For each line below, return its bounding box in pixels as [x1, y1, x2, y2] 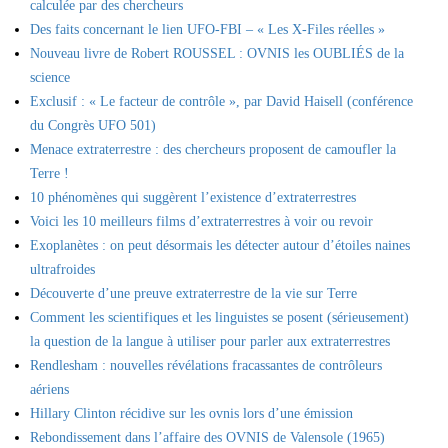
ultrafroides [30, 262, 95, 277]
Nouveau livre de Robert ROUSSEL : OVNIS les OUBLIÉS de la [30, 46, 404, 61]
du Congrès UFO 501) [30, 118, 156, 133]
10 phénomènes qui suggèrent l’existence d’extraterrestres [30, 190, 356, 205]
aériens [30, 382, 69, 397]
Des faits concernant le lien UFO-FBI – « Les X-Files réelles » [30, 22, 385, 37]
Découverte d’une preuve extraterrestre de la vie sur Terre [30, 286, 357, 301]
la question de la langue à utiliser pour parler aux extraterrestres [30, 334, 390, 349]
